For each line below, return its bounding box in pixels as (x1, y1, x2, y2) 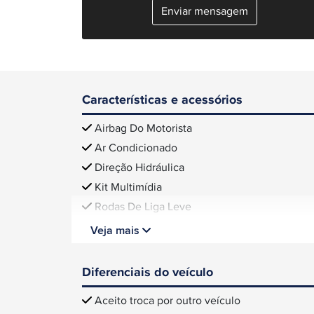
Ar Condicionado (95, 142, 177, 155)
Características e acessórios (82, 92, 243, 108)
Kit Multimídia (95, 182, 162, 194)
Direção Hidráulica (95, 162, 184, 175)
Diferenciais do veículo (82, 264, 213, 280)
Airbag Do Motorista (95, 123, 192, 135)
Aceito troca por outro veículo (95, 295, 240, 308)
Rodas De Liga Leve (95, 201, 191, 214)
